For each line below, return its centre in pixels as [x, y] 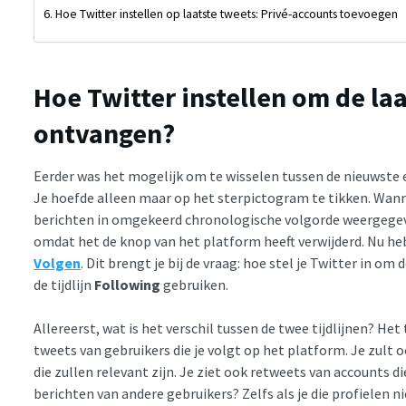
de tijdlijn [64, 284]
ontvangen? [104, 133]
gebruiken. [194, 284]
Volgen [57, 262]
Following [127, 284]
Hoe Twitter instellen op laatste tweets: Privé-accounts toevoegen [226, 13]
